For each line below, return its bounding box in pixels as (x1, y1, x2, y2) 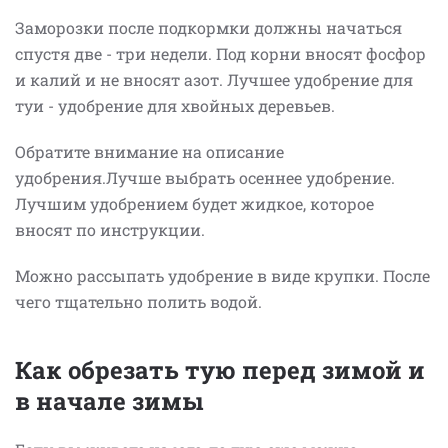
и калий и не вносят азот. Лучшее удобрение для (15, 68, 413, 90)
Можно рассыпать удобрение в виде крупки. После (15, 264, 430, 286)
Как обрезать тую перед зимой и (15, 353, 425, 386)
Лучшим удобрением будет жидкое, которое (15, 192, 374, 214)
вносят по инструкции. (15, 218, 205, 240)
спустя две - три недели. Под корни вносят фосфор (15, 42, 426, 64)
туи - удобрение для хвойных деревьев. (15, 94, 335, 116)
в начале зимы (15, 384, 203, 417)
